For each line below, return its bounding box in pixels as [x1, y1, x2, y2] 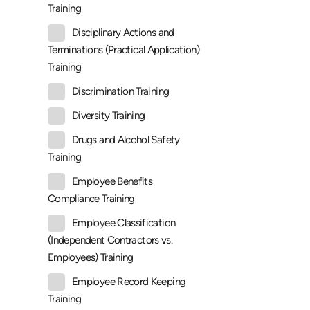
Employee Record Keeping [72, 275, 186, 289]
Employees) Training [48, 251, 134, 264]
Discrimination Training [72, 85, 170, 98]
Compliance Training [48, 192, 135, 206]
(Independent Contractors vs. [48, 234, 173, 247]
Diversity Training [72, 109, 145, 122]
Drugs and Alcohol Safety [72, 134, 180, 147]
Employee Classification [72, 217, 176, 230]
